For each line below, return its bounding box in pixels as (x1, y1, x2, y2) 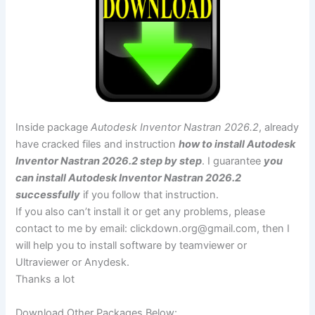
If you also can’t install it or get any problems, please (15, 205, 266, 219)
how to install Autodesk (179, 138, 296, 151)
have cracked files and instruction (15, 138, 179, 151)
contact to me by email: (15, 222, 131, 236)
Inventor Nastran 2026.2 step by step (15, 155, 202, 168)
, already (259, 121, 300, 134)
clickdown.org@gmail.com (130, 222, 257, 236)
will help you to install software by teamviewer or (15, 239, 247, 252)
